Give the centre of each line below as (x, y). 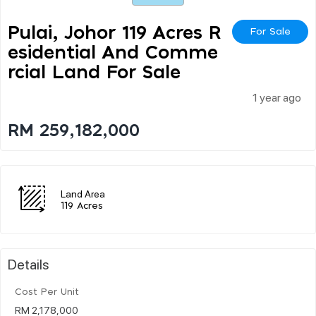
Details (29, 263)
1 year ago (277, 97)
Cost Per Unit (47, 292)
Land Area (83, 193)
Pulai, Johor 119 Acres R (114, 33)
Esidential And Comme (113, 53)
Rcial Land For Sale (94, 72)
